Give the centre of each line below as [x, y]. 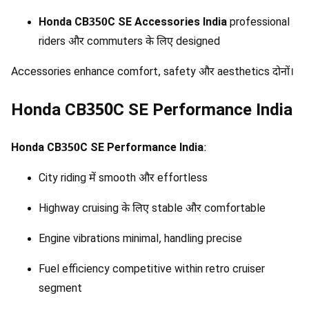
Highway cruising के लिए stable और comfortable [152, 210]
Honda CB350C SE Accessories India [133, 23]
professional [258, 23]
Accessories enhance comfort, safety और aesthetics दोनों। [152, 73]
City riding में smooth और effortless [123, 179]
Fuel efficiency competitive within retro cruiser [152, 270]
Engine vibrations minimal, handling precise [140, 240]
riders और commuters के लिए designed [129, 43]
